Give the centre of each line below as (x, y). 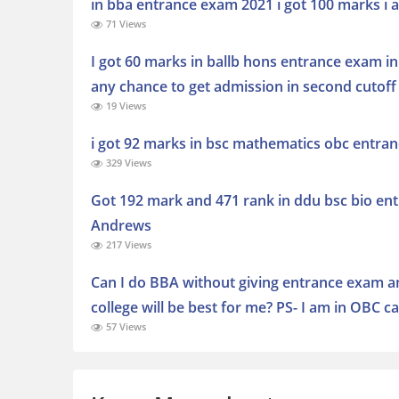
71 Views (125, 24)
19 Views (125, 106)
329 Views (127, 163)
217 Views (127, 245)
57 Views (125, 327)
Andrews (121, 226)
